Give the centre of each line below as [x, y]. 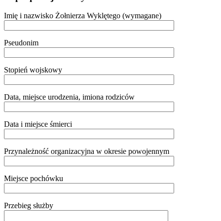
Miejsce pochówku [34, 179]
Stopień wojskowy [33, 70]
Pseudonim [21, 43]
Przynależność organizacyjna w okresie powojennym [87, 151]
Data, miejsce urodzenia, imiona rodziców [69, 97]
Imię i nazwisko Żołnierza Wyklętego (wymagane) [83, 16]
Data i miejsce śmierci [38, 124]
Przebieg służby [29, 206]
